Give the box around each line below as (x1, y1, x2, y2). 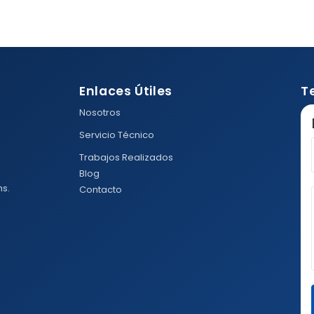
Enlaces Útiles (79, 83, 172, 100)
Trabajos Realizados (79, 151, 173, 164)
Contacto (79, 183, 122, 196)
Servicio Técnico (79, 128, 154, 142)
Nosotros (79, 106, 121, 119)
